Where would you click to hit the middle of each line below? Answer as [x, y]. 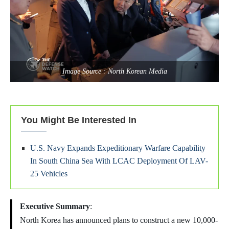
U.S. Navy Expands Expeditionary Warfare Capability [118, 148]
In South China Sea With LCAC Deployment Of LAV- [119, 161]
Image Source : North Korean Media [114, 72]
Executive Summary [55, 207]
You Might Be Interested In [79, 120]
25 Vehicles [49, 174]
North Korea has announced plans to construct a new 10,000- [119, 220]
